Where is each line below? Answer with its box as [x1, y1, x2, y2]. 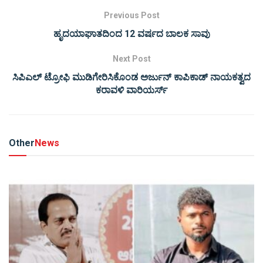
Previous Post [103, 11, 160, 21]
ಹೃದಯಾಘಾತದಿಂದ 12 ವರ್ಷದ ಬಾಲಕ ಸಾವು [53, 28, 210, 40]
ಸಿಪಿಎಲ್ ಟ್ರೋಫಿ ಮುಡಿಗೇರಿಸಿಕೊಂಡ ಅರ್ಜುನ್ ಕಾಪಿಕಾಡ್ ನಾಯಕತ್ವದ [12, 72, 251, 83]
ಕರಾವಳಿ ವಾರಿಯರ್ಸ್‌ [96, 85, 167, 96]
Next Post [112, 54, 151, 64]
